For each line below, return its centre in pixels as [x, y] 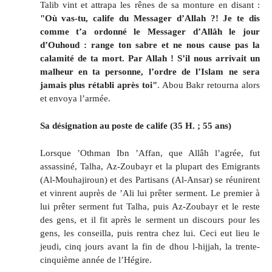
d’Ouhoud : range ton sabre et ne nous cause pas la [150, 45]
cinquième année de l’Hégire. [96, 259]
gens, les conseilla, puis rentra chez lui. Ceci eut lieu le [150, 233]
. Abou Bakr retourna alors [208, 85]
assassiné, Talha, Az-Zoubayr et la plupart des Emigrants [150, 166]
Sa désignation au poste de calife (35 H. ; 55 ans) [135, 126]
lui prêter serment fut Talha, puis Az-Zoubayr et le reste [150, 206]
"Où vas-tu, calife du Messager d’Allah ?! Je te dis [150, 18]
